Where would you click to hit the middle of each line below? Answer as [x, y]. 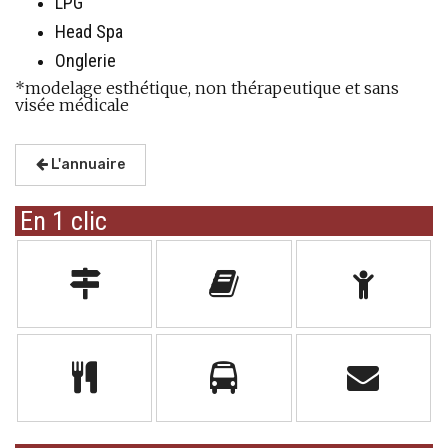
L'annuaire [86, 164]
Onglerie [85, 60]
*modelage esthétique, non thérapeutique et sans [207, 88]
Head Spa [89, 31]
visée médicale [72, 105]
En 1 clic [63, 221]
